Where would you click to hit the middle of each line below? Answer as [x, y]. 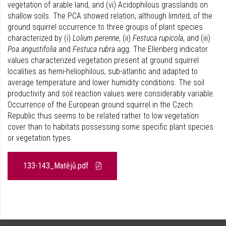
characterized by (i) [40, 38]
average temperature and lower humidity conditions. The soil [106, 82]
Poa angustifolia [32, 49]
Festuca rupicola [158, 38]
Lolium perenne [96, 38]
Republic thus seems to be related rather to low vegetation [103, 116]
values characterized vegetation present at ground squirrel [103, 60]
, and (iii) [197, 38]
